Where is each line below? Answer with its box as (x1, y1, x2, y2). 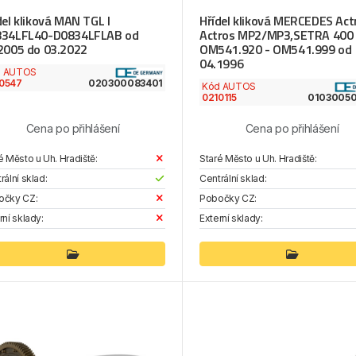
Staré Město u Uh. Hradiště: (199, 152, 317, 164)
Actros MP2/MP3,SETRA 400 (199, 25, 354, 44)
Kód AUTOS (201, 79, 256, 92)
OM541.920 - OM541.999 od (199, 39, 352, 59)
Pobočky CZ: (199, 192, 257, 204)
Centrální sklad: (199, 172, 267, 184)
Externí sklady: (199, 211, 263, 224)
